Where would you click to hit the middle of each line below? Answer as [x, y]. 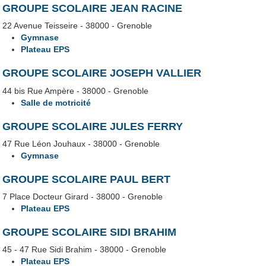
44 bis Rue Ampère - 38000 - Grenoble [76, 91]
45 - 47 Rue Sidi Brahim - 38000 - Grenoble [85, 249]
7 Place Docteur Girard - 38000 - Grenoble [83, 196]
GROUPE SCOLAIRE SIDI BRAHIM [90, 232]
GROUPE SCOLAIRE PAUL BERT [87, 179]
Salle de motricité [56, 102]
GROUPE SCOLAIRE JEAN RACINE [93, 9]
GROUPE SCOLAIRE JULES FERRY [93, 126]
